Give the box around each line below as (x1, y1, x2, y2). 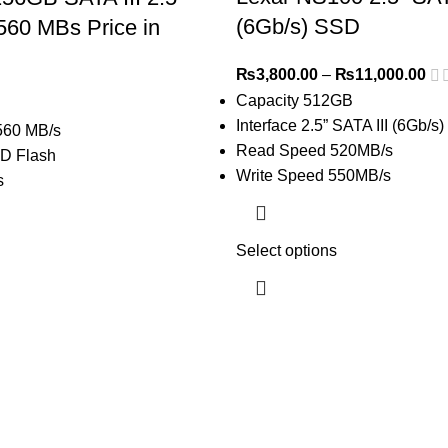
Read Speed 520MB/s (235, 142, 393, 160)
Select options (235, 242, 337, 260)
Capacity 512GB (235, 92, 353, 110)
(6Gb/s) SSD (235, 14, 360, 39)
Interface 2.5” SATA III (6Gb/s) (235, 117, 444, 135)
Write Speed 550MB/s (235, 167, 391, 185)
